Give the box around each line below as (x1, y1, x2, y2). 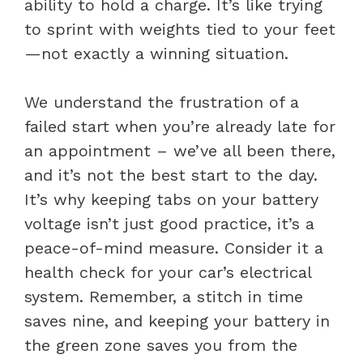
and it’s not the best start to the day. (24, 164, 318, 185)
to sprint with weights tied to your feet (24, 19, 335, 39)
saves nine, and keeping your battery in (24, 310, 330, 331)
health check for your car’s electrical (24, 262, 311, 282)
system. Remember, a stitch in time (24, 286, 303, 306)
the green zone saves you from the (24, 335, 297, 355)
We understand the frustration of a (24, 92, 299, 112)
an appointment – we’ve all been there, (24, 140, 335, 160)
